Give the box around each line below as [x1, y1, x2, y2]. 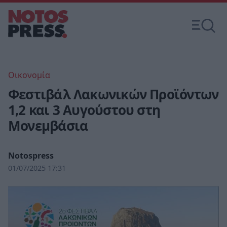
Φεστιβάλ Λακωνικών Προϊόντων [8, 85, 219, 103]
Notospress [8, 150, 54, 161]
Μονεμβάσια [8, 117, 88, 135]
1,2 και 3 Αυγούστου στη [8, 101, 161, 119]
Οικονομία [8, 69, 50, 81]
